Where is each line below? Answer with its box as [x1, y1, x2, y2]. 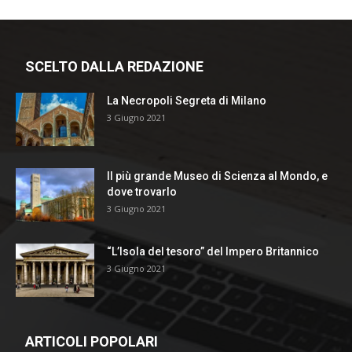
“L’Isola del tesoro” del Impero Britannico [107, 244, 319, 258]
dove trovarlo [107, 185, 177, 198]
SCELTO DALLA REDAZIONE [25, 57, 203, 75]
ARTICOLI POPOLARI [25, 332, 158, 350]
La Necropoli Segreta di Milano [107, 93, 266, 107]
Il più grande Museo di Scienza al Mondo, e [107, 169, 328, 182]
